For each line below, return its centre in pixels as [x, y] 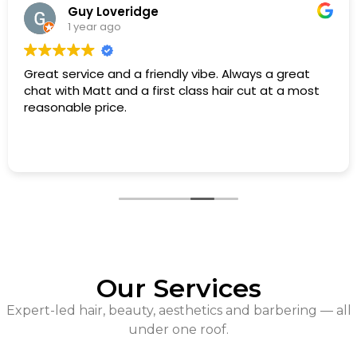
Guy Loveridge [113, 11]
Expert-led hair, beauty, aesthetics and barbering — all [178, 311]
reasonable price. [75, 108]
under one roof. [178, 330]
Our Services [178, 288]
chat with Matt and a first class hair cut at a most [172, 91]
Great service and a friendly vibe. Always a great [167, 74]
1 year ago [94, 26]
